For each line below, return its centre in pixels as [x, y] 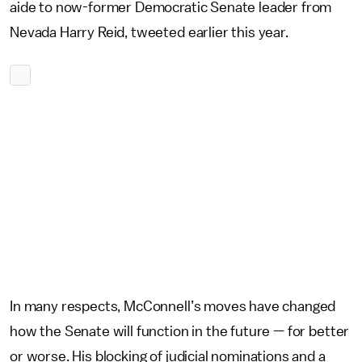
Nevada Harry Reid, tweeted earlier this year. [149, 32]
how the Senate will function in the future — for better [180, 331]
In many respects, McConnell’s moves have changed [173, 306]
